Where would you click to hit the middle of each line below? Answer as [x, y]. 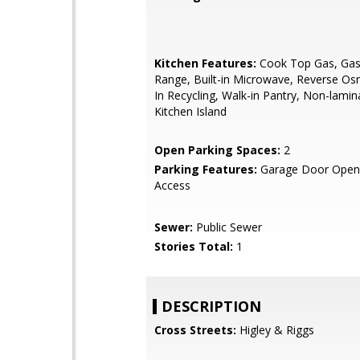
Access [172, 185]
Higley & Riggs [275, 330]
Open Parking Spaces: [217, 150]
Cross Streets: [195, 330]
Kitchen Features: [205, 63]
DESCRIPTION [211, 306]
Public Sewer [227, 227]
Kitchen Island [190, 111]
